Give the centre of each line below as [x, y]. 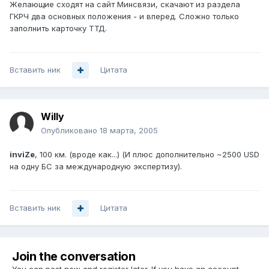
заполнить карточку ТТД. [58, 29]
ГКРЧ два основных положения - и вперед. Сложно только [124, 17]
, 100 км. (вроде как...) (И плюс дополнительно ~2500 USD [147, 155]
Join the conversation [74, 257]
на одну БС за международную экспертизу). [96, 167]
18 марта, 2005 [129, 131]
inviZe [22, 155]
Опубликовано [70, 131]
